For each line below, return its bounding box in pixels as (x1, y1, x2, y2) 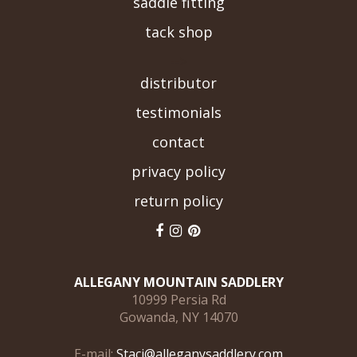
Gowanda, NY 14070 (119, 308, 238, 327)
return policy (134, 191, 223, 211)
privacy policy (131, 162, 226, 182)
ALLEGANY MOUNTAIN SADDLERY (73, 273, 284, 292)
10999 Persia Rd (131, 291, 226, 309)
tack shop (144, 22, 213, 42)
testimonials (135, 103, 222, 123)
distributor (140, 73, 217, 93)
